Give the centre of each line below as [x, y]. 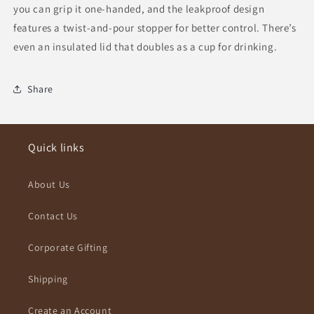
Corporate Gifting [68, 248]
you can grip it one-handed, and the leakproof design [139, 9]
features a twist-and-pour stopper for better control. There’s [155, 28]
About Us [49, 185]
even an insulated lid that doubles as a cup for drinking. [145, 47]
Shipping [48, 279]
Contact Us [53, 216]
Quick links [56, 148]
